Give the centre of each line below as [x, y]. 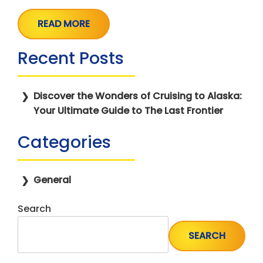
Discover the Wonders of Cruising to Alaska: [138, 96]
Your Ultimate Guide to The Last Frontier [129, 111]
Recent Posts [71, 58]
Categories [64, 142]
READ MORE [64, 24]
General [53, 180]
